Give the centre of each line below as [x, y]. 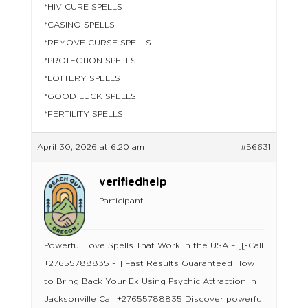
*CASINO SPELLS [79, 25]
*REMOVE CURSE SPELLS [97, 43]
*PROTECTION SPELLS [90, 61]
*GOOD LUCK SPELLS [90, 97]
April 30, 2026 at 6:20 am [90, 147]
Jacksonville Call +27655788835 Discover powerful [154, 299]
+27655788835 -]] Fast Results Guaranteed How [149, 264]
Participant [121, 201]
